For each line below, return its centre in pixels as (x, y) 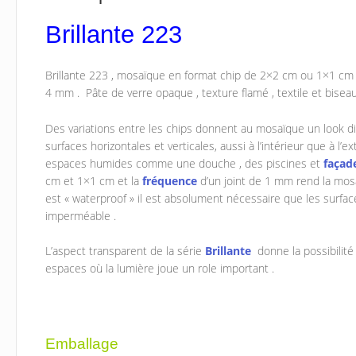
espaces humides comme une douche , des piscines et (185, 163)
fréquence (170, 180)
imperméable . (81, 215)
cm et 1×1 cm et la (94, 180)
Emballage (82, 343)
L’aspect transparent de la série (126, 251)
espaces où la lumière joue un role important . (160, 269)
